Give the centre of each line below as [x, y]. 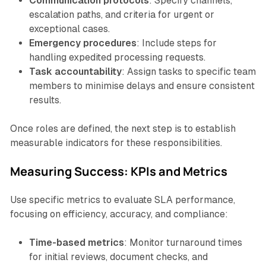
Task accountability [75, 72]
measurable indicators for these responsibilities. [116, 143]
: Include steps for [176, 43]
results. [45, 100]
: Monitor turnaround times [183, 243]
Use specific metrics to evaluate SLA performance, [122, 200]
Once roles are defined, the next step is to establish [123, 129]
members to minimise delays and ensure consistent [142, 86]
